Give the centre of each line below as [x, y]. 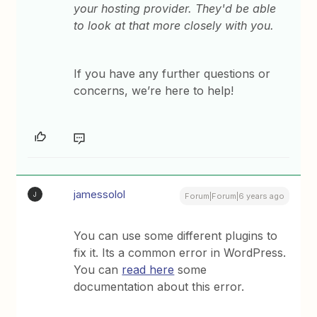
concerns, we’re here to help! [154, 91]
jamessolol [100, 194]
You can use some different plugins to [176, 236]
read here [148, 270]
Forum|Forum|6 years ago [234, 196]
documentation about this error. [159, 287]
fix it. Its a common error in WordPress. [180, 253]
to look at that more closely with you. [174, 25]
